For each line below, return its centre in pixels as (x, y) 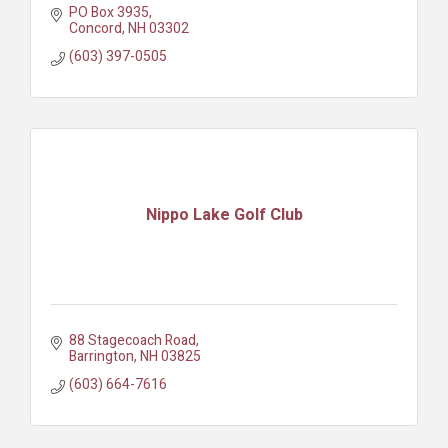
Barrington (101, 356)
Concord (95, 28)
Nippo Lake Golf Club (224, 215)
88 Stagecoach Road (132, 340)
